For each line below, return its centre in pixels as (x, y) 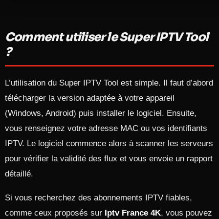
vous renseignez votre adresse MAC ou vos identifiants (106, 128)
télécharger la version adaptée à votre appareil (90, 98)
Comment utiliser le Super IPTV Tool (107, 37)
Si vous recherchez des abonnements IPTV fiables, (99, 198)
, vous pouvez (186, 213)
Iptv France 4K (133, 213)
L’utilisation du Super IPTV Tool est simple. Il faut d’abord (109, 83)
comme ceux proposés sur (55, 213)
